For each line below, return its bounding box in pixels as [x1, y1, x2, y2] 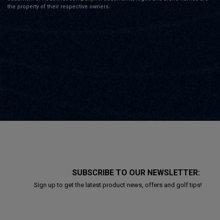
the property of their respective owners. [7, 3, 110, 10]
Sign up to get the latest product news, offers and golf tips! [33, 181, 202, 189]
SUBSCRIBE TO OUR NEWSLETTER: [72, 167, 202, 177]
